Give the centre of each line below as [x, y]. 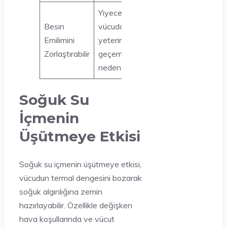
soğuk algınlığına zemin [61, 191]
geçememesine [126, 54]
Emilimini [59, 40]
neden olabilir [122, 68]
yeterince [115, 40]
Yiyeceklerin [120, 13]
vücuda [111, 27]
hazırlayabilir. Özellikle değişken [76, 205]
